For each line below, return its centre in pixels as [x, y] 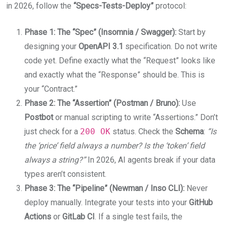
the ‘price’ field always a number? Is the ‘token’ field [115, 146]
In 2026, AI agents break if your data [150, 160]
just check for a [52, 131]
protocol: [170, 6]
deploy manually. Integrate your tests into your [107, 202]
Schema [190, 131]
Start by [191, 32]
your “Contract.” [51, 89]
